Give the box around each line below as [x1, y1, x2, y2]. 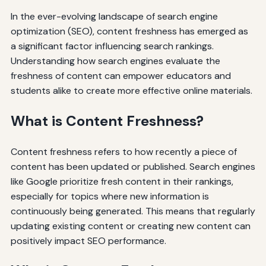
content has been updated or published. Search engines [10, 160, 255, 173]
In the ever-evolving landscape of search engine [10, 9, 218, 23]
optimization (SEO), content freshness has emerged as [10, 24, 248, 37]
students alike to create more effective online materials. [10, 84, 252, 97]
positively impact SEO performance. [10, 234, 166, 247]
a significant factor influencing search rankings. [10, 39, 214, 52]
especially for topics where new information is [10, 189, 209, 202]
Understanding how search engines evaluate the [10, 54, 220, 67]
